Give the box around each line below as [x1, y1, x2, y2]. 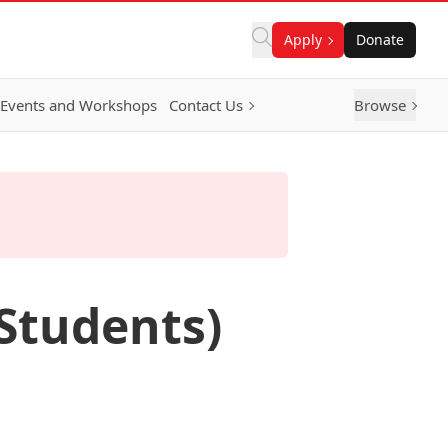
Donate [356, 30, 404, 49]
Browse [354, 95, 406, 115]
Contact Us [169, 95, 243, 115]
